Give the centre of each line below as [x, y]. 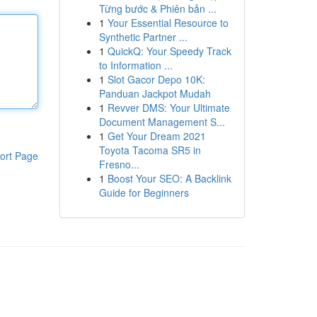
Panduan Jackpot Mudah [155, 93]
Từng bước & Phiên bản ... [157, 8]
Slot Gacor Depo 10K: [156, 79]
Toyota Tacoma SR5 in [150, 150]
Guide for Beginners [144, 192]
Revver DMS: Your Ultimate [168, 108]
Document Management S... [162, 122]
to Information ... [136, 65]
